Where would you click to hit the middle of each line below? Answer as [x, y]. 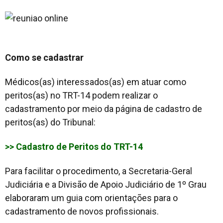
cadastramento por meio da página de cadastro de [104, 109]
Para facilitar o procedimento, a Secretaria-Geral [99, 171]
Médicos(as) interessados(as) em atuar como [96, 82]
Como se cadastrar [44, 57]
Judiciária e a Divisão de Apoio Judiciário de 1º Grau [106, 184]
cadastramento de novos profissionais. [82, 211]
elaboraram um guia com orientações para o [91, 198]
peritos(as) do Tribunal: [50, 122]
